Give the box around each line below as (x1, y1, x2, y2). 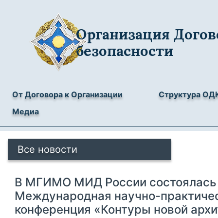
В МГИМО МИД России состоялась (15, 175, 217, 189)
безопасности (76, 42, 174, 60)
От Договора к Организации (12, 90, 123, 99)
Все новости (18, 144, 77, 155)
